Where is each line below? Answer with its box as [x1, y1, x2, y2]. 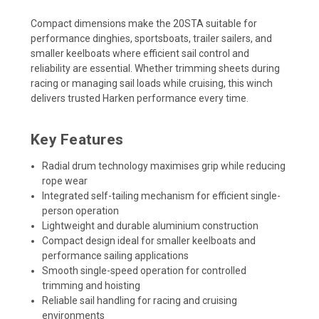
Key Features [31, 130, 123, 148]
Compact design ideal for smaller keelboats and [42, 234, 256, 246]
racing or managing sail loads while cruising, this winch [31, 77, 273, 89]
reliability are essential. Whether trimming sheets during [31, 62, 280, 74]
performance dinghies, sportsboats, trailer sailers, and [31, 32, 272, 44]
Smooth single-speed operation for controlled [42, 264, 247, 276]
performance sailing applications [42, 249, 189, 261]
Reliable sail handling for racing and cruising [42, 294, 238, 306]
